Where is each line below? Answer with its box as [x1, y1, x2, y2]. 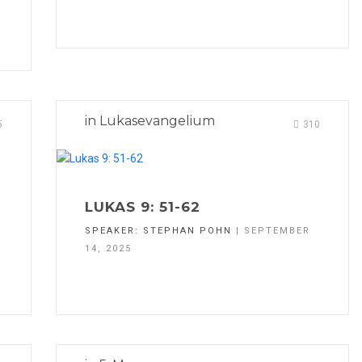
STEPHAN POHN [143, 225, 232, 236]
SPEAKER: [85, 225, 143, 236]
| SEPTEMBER [232, 225, 310, 236]
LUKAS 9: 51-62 [85, 198, 200, 215]
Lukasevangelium [99, 113, 215, 129]
